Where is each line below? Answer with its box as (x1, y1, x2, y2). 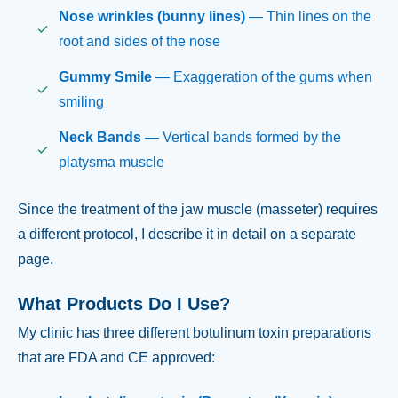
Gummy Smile (58, 68, 152, 84)
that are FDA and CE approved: (18, 350, 215, 366)
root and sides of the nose (58, 33, 220, 49)
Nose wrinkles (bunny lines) (58, 8, 245, 24)
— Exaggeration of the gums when (151, 68, 372, 84)
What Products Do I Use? (18, 293, 230, 314)
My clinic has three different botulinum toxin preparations (18, 325, 371, 341)
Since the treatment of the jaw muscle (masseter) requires (18, 202, 378, 218)
